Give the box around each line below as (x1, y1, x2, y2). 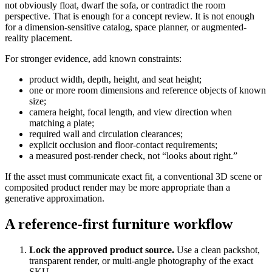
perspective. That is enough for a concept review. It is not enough (5, 11, 254, 22)
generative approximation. (5, 193, 104, 204)
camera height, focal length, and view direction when (29, 107, 232, 118)
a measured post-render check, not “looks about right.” (29, 151, 237, 161)
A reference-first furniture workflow (5, 216, 233, 232)
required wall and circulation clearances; (29, 129, 183, 140)
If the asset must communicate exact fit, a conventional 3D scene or (5, 171, 262, 182)
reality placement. (5, 33, 72, 44)
